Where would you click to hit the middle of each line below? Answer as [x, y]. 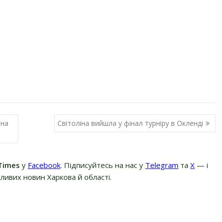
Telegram [162, 165]
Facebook [44, 165]
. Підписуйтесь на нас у [103, 165]
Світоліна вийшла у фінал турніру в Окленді [130, 123]
